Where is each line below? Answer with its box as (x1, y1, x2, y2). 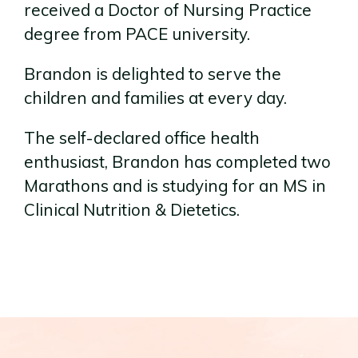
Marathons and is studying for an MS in (24, 175, 326, 197)
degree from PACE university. (24, 23, 250, 45)
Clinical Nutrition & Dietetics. (24, 199, 240, 221)
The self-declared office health (24, 127, 260, 149)
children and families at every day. (24, 87, 287, 109)
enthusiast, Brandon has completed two (24, 151, 331, 173)
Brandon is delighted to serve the (24, 63, 281, 85)
